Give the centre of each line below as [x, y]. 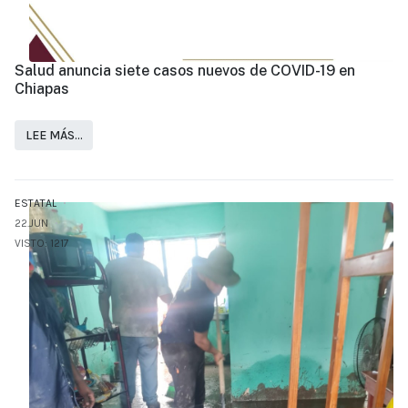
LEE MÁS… [54, 136]
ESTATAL [36, 204]
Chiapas [44, 88]
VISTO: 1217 [42, 244]
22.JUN [31, 224]
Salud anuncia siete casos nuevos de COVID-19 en [185, 70]
